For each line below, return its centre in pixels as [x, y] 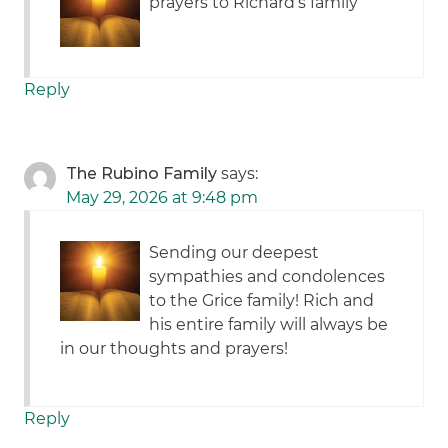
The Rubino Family [142, 174]
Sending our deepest [234, 253]
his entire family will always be [269, 325]
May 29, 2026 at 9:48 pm [162, 198]
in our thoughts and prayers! [174, 349]
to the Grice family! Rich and [262, 301]
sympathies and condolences [267, 277]
